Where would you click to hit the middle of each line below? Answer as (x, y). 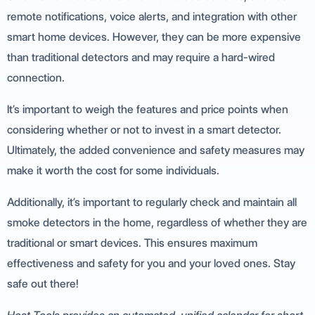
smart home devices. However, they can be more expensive (154, 37)
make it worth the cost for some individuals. (113, 171)
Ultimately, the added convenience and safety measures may (156, 150)
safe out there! (43, 284)
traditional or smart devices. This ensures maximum (132, 243)
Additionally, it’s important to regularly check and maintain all (152, 202)
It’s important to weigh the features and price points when (148, 110)
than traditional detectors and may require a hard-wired (141, 58)
